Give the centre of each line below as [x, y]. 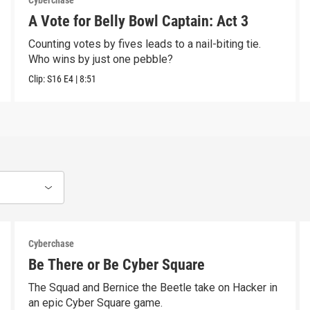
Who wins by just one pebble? [100, 60]
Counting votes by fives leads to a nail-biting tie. [144, 44]
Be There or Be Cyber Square [116, 265]
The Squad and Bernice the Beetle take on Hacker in [153, 288]
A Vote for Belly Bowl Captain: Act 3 [138, 21]
